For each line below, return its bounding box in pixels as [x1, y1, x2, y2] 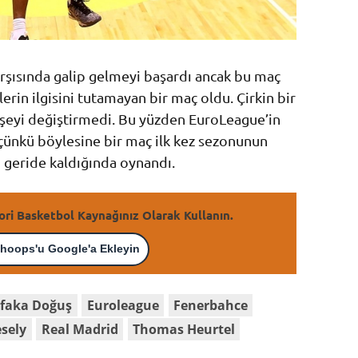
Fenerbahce [173, 296, 248, 314]
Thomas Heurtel [132, 320, 235, 338]
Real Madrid [41, 320, 118, 338]
